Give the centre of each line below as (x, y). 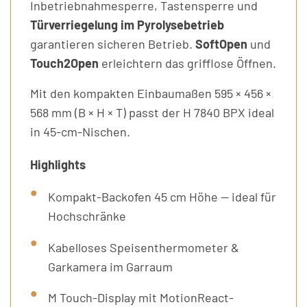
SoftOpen (221, 44)
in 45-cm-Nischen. (80, 131)
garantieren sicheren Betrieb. (113, 44)
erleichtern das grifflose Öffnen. (187, 63)
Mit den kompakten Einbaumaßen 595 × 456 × (151, 93)
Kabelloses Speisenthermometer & (143, 247)
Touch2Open (64, 63)
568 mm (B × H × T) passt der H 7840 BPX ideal (152, 112)
